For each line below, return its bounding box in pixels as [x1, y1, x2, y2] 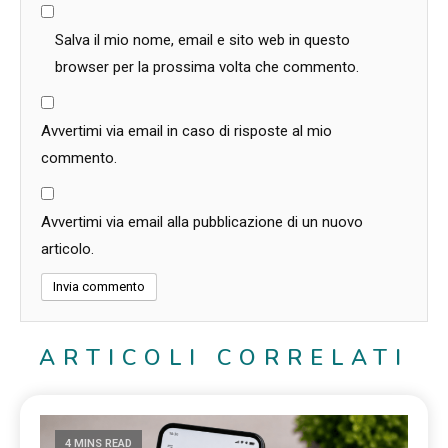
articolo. [41, 239, 94, 258]
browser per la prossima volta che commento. [55, 57, 359, 76]
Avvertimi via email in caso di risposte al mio [41, 121, 332, 140]
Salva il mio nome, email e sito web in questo [55, 30, 350, 49]
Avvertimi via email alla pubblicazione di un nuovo [41, 212, 363, 231]
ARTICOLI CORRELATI [39, 342, 409, 373]
